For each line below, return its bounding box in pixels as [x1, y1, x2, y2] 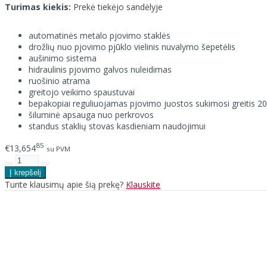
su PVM [46, 144, 70, 153]
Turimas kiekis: [5, 1, 71, 13]
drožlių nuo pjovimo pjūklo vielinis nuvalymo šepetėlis [29, 41, 235, 53]
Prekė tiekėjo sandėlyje [73, 1, 163, 13]
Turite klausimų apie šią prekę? [5, 178, 126, 190]
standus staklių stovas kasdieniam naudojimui [29, 120, 206, 132]
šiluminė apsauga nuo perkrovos [29, 109, 154, 121]
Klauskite [126, 178, 160, 190]
